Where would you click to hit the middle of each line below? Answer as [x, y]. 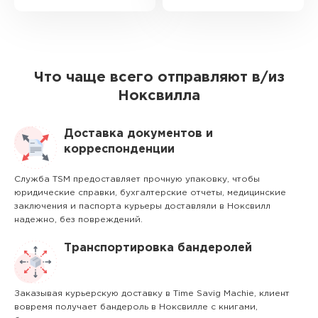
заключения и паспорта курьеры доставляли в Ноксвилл [142, 206]
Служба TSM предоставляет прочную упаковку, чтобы [137, 179]
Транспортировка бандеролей [158, 248]
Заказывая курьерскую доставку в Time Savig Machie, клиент [152, 294]
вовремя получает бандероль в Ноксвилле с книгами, [136, 307]
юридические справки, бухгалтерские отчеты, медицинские [150, 193]
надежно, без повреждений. [78, 220]
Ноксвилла [159, 96]
